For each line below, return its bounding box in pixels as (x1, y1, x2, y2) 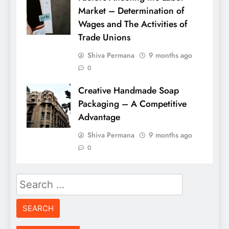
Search (16, 173, 44, 187)
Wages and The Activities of (78, 17, 187, 31)
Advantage (78, 110, 120, 124)
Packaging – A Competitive (78, 97, 187, 111)
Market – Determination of (78, 4, 184, 18)
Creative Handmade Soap (78, 84, 179, 98)
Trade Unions (78, 31, 130, 44)
